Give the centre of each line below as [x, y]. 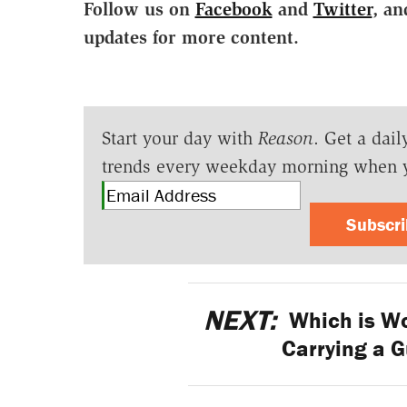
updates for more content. [191, 37]
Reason [285, 138]
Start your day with [179, 138]
